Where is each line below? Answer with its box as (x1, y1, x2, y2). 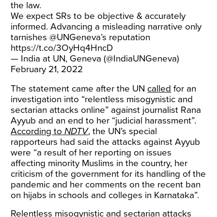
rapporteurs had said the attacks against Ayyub (11, 137, 201, 147)
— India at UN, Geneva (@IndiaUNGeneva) (11, 53, 180, 64)
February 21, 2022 (11, 64, 83, 75)
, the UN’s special (88, 126, 157, 137)
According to (11, 126, 65, 137)
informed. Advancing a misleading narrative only (11, 21, 202, 32)
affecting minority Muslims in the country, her (11, 158, 188, 169)
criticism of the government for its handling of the (11, 169, 206, 179)
